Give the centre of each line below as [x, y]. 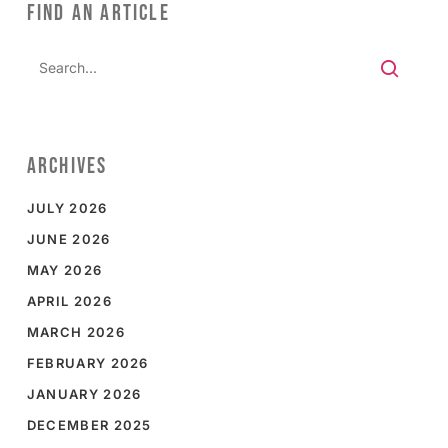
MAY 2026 [64, 270]
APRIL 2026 [69, 301]
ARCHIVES [67, 167]
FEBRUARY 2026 [87, 363]
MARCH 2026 [75, 332]
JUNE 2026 [68, 239]
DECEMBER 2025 [89, 425]
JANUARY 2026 [84, 394]
